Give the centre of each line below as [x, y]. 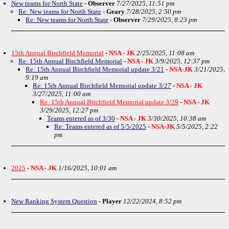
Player [112, 201]
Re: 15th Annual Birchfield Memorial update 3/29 [109, 102]
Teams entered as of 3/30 [81, 118]
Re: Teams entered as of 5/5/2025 [100, 127]
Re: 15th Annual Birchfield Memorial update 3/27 [102, 86]
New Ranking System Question [54, 201]
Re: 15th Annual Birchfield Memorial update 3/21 [95, 69]
